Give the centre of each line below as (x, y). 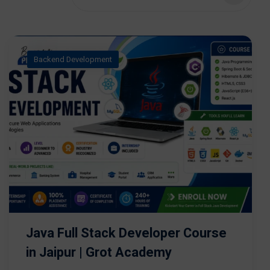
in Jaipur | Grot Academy (99, 252)
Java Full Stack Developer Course (126, 233)
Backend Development (73, 59)
